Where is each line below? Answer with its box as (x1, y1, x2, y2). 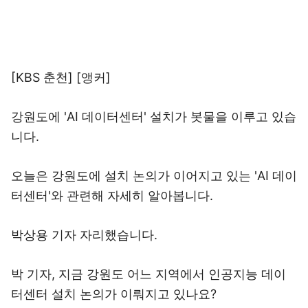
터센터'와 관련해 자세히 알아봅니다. (11, 188, 213, 203)
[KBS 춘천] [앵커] (11, 70, 111, 85)
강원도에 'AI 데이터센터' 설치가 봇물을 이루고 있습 (11, 109, 296, 124)
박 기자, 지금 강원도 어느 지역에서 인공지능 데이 (11, 267, 286, 281)
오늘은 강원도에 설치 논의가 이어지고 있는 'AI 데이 (11, 168, 297, 183)
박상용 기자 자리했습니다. (11, 228, 157, 242)
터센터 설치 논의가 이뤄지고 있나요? (11, 287, 217, 301)
